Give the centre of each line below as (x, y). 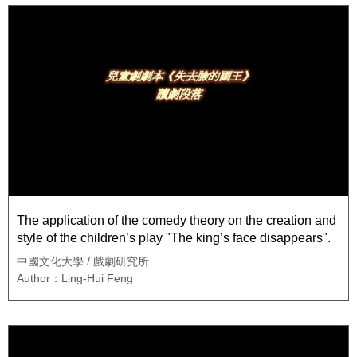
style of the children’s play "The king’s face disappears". (174, 238)
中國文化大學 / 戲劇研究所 (83, 262)
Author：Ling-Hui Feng (75, 279)
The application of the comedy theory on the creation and (177, 221)
